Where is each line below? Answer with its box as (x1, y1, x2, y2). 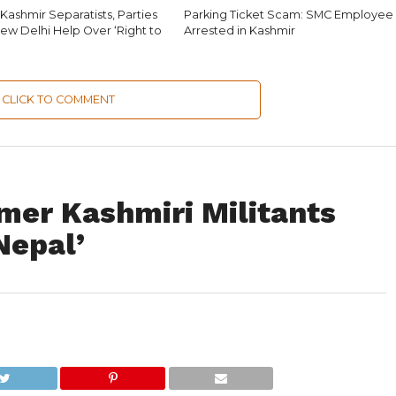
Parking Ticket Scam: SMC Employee (184, 8, 394, 21)
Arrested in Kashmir (184, 24, 296, 37)
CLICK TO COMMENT (2, 93, 116, 106)
